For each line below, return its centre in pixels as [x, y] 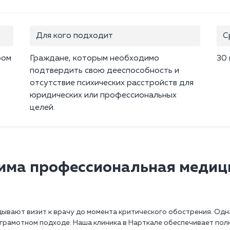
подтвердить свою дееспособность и [104, 71]
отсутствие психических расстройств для [112, 83]
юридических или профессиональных [103, 96]
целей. [42, 108]
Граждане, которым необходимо [94, 59]
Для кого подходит [74, 36]
